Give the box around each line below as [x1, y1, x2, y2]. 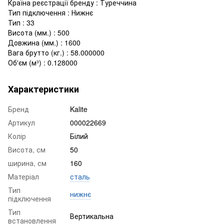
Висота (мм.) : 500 [8, 27, 69, 37]
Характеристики [8, 82, 79, 95]
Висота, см [8, 144, 45, 154]
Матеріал [8, 171, 39, 181]
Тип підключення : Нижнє [8, 7, 93, 17]
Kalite [70, 103, 87, 114]
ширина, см [8, 157, 46, 168]
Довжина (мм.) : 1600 [8, 37, 80, 47]
